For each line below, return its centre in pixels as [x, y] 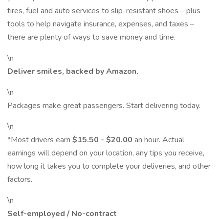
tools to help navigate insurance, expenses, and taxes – [101, 24]
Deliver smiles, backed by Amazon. [73, 71]
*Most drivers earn [40, 140]
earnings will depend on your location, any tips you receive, [106, 153]
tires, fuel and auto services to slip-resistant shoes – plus [104, 11]
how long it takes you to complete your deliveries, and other [109, 166]
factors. [20, 179]
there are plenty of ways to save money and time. [91, 37]
